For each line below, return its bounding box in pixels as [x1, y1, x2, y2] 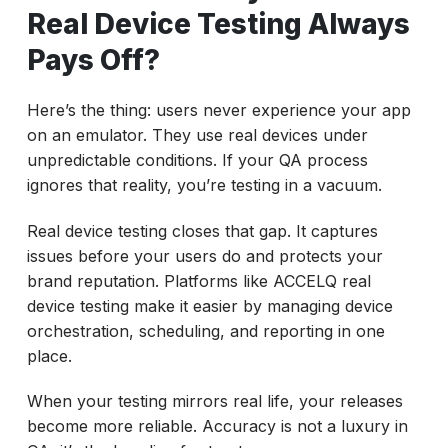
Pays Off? [26, 42, 160, 77]
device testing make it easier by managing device [26, 295, 393, 316]
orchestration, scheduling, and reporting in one [26, 320, 385, 341]
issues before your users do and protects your [26, 245, 383, 266]
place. [26, 345, 72, 366]
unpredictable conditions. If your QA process [26, 149, 368, 170]
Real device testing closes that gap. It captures [26, 220, 378, 241]
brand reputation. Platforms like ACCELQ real [26, 270, 371, 291]
